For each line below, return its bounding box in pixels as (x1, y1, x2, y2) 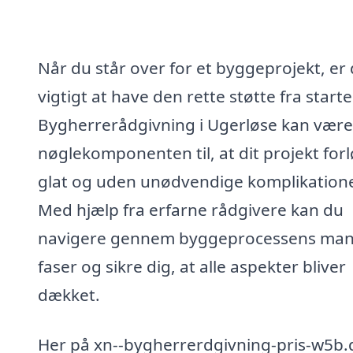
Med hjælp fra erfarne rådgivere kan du (38, 198, 344, 221)
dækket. (38, 283, 100, 306)
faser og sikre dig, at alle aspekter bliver (38, 255, 346, 277)
